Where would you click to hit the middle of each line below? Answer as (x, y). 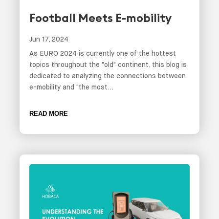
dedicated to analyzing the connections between (108, 76)
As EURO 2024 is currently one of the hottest (103, 54)
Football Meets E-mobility (100, 18)
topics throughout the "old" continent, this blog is (108, 65)
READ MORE (49, 114)
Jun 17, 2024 (49, 40)
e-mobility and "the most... (71, 88)
